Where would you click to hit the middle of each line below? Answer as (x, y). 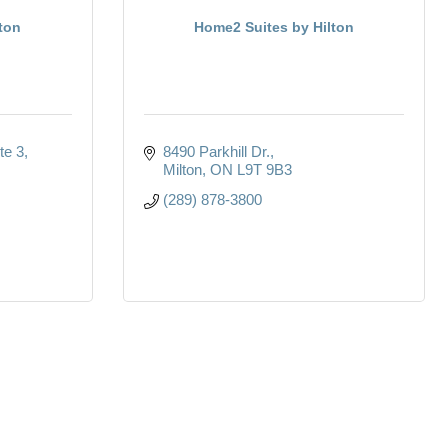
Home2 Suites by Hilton (274, 26)
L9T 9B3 (264, 169)
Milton (182, 169)
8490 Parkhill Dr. (216, 151)
